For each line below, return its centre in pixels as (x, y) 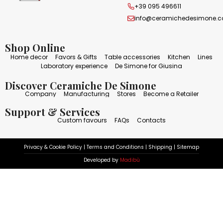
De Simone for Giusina (149, 66)
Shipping (160, 147)
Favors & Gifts (76, 57)
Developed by (102, 160)
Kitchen (179, 57)
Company (40, 94)
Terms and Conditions (115, 147)
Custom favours (82, 120)
